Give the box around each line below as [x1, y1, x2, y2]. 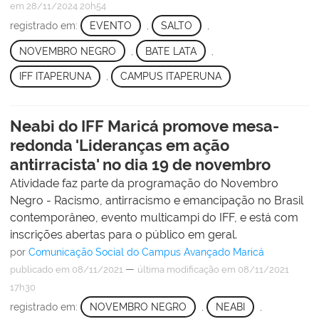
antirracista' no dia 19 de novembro [10, 155, 271, 174]
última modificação [137, 263, 219, 275]
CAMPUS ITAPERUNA [120, 70, 221, 83]
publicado [10, 263, 53, 275]
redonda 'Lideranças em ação [10, 135, 229, 155]
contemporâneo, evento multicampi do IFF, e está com [10, 210, 298, 224]
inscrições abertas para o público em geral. [10, 227, 237, 241]
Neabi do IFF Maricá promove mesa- [10, 116, 279, 135]
